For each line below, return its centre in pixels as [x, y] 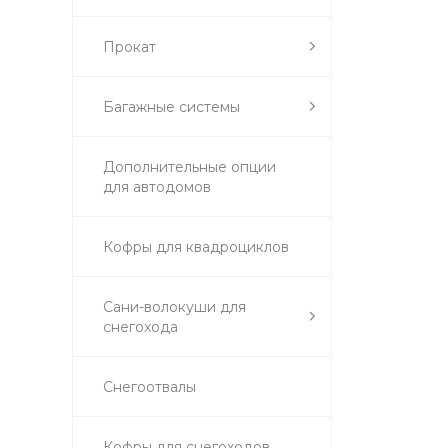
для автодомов [157, 186]
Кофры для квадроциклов [196, 246]
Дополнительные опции [189, 166]
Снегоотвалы [149, 386]
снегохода [140, 326]
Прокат [129, 46]
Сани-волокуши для [174, 306]
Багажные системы [171, 106]
